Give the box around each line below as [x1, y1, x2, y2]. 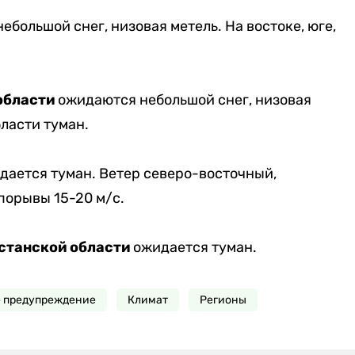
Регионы [199, 293, 246, 307]
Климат [127, 293, 168, 307]
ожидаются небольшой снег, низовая [54, 91, 311, 109]
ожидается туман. [132, 239, 257, 257]
